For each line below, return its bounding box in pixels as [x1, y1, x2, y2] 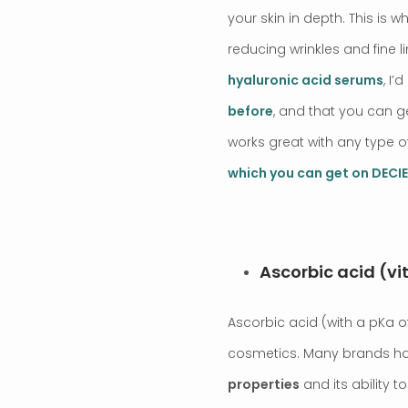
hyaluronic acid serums [228, 71, 383, 90]
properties [228, 375, 300, 394]
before [228, 102, 273, 121]
